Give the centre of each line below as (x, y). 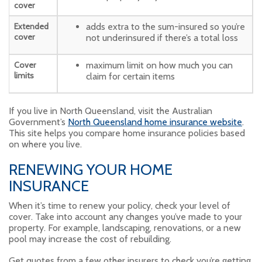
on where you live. (45, 144)
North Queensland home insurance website (155, 122)
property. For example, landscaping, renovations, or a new (125, 228)
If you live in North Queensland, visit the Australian (111, 111)
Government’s (38, 122)
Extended (31, 27)
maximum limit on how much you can (159, 65)
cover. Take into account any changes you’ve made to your (125, 217)
